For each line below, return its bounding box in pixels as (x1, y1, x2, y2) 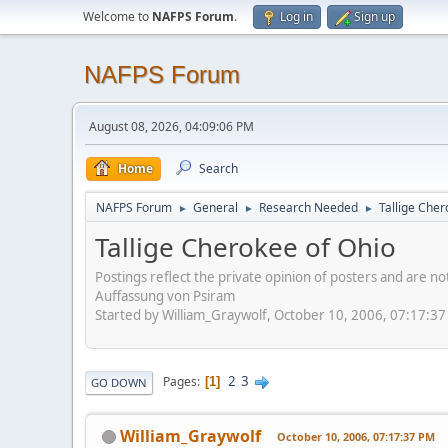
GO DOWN (91, 374, 147, 390)
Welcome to (83, 8, 152, 25)
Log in (280, 8, 313, 25)
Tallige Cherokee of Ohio (95, 229, 396, 265)
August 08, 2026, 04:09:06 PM (89, 118, 254, 135)
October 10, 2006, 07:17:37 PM (277, 428, 435, 444)
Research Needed (259, 199, 358, 216)
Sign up (354, 8, 395, 25)
